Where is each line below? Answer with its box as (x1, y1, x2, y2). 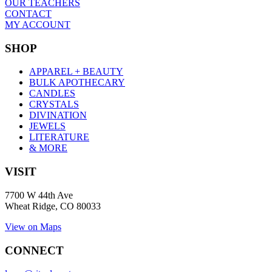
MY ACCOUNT (5, 19, 70, 30)
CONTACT (5, 8, 52, 19)
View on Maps (5, 221, 61, 232)
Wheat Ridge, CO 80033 (5, 200, 101, 211)
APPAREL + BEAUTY (29, 66, 123, 77)
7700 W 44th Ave (5, 189, 73, 200)
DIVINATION (29, 110, 87, 121)
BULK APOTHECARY (29, 77, 125, 88)
